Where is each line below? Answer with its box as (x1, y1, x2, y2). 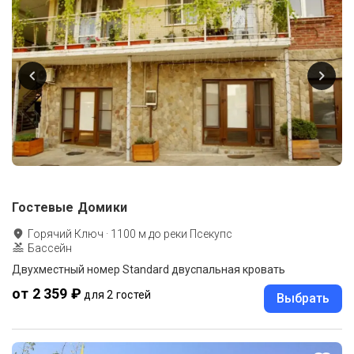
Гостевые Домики (12, 199, 127, 215)
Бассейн (28, 241, 72, 254)
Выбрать (277, 290, 330, 306)
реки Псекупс (164, 227, 232, 240)
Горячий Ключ (28, 227, 104, 240)
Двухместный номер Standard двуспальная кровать (12, 262, 285, 276)
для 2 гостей (84, 288, 152, 301)
